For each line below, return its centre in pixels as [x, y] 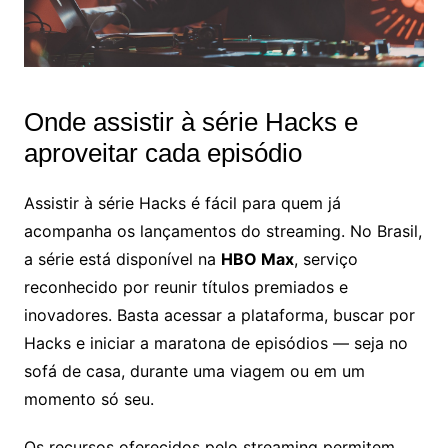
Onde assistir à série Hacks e [190, 121]
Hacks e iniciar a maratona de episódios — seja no [215, 342]
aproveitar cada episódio [162, 152]
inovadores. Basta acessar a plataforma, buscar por [219, 314]
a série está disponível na [122, 258]
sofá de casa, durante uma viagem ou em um [194, 370]
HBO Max [257, 258]
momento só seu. [88, 398]
